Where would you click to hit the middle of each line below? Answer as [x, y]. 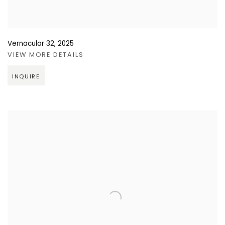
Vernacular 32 [31, 44]
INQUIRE [26, 77]
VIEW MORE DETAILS [46, 55]
